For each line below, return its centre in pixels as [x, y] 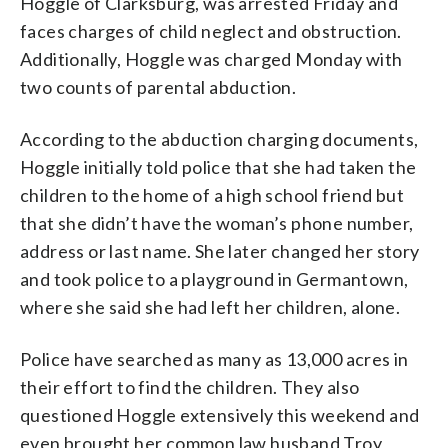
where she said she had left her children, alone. [210, 306]
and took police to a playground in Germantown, [214, 278]
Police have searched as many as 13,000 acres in [214, 358]
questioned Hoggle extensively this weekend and [220, 414]
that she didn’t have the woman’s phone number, [217, 222]
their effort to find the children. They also [190, 386]
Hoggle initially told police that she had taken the [218, 166]
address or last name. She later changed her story [220, 250]
